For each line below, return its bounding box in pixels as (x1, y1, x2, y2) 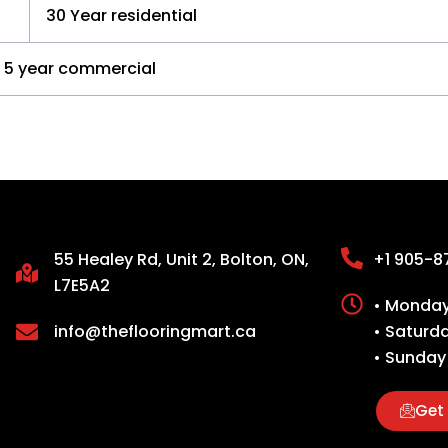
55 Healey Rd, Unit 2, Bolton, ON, (54, 248, 310, 272)
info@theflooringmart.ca (54, 320, 257, 344)
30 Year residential (46, 4, 197, 28)
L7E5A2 (54, 274, 111, 298)
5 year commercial (4, 57, 156, 81)
